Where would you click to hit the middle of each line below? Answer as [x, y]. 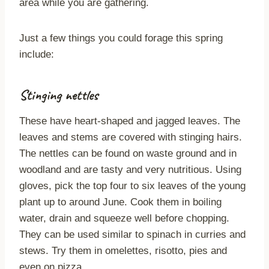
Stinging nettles [59, 95]
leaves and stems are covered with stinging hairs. [131, 138]
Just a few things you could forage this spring [121, 38]
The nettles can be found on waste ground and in [128, 154]
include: [37, 55]
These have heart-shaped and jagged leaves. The [130, 121]
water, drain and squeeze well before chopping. [124, 219]
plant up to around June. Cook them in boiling [120, 202]
